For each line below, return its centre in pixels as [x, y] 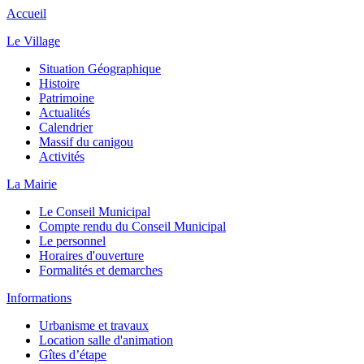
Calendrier [66, 127]
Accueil [26, 13]
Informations [39, 298]
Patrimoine [67, 98]
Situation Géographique [100, 69]
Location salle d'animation [106, 340]
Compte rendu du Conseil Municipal [132, 226]
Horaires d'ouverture [91, 256]
